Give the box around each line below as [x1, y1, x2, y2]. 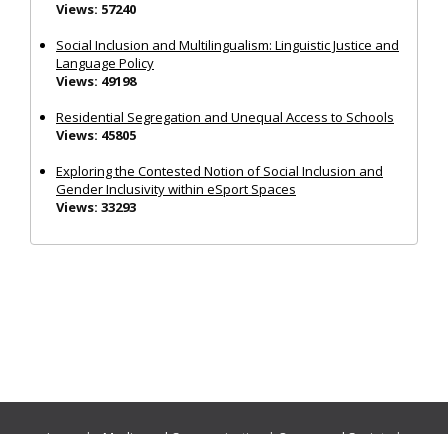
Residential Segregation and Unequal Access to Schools [56, 107, 394, 126]
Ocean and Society [277, 428, 392, 446]
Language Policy [56, 53, 154, 72]
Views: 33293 [56, 197, 136, 216]
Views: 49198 [56, 71, 136, 90]
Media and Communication [102, 428, 265, 446]
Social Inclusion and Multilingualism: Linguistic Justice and [56, 35, 399, 54]
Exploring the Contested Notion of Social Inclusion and [56, 161, 383, 180]
